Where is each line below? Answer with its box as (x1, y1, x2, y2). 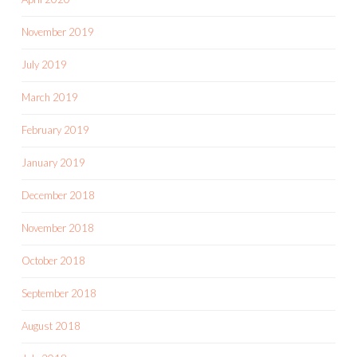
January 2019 (22, 155, 85, 169)
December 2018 (22, 188, 95, 202)
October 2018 (22, 253, 85, 267)
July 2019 (22, 57, 67, 71)
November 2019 (22, 25, 94, 38)
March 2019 (22, 90, 78, 104)
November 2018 (22, 221, 94, 234)
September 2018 (22, 286, 96, 300)
